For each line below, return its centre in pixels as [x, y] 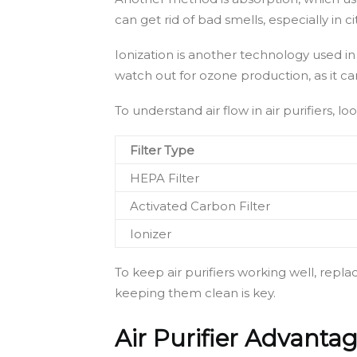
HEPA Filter [165, 178]
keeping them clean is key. [195, 292]
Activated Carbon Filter [200, 206]
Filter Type [162, 150]
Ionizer [151, 233]
